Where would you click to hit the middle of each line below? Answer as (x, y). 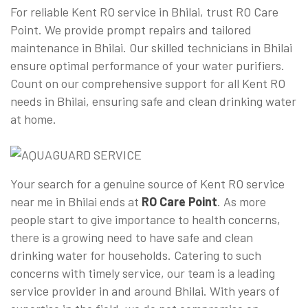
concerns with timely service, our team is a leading (143, 273)
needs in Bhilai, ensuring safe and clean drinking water (153, 101)
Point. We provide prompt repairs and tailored (131, 30)
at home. (33, 119)
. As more (242, 202)
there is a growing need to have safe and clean (132, 238)
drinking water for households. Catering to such (136, 255)
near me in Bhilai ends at (76, 202)
